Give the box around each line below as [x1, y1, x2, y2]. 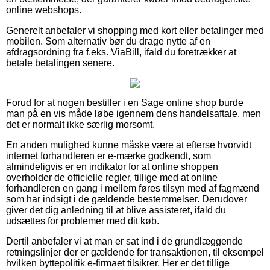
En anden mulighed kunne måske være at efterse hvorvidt [6, 139, 251, 150]
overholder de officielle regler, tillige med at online [6, 172, 218, 183]
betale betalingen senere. [6, 57, 115, 68]
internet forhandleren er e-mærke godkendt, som [6, 150, 211, 161]
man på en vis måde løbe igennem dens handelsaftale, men [6, 108, 261, 119]
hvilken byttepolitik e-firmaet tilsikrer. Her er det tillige [6, 257, 230, 268]
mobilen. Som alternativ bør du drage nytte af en [6, 36, 210, 46]
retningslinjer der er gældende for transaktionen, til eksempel [6, 246, 264, 257]
